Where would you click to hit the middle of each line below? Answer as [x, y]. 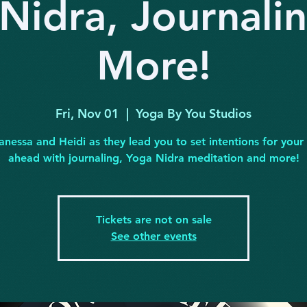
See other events [153, 236]
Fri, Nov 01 [87, 113]
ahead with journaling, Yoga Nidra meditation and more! [153, 158]
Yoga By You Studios [194, 113]
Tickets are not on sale [153, 220]
